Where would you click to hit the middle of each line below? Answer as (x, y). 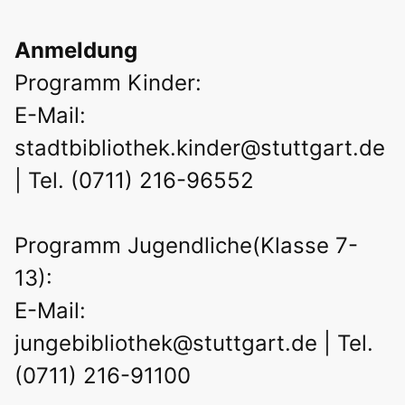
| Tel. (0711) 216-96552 (135, 181)
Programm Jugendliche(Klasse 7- (187, 246)
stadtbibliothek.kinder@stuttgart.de (200, 148)
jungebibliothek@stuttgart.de (166, 344)
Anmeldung (76, 51)
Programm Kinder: (108, 83)
